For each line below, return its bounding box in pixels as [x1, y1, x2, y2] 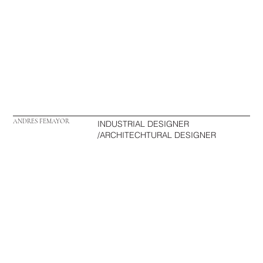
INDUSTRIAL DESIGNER [97, 118, 190, 129]
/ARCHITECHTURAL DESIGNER [97, 129, 217, 140]
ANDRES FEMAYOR [13, 117, 70, 126]
